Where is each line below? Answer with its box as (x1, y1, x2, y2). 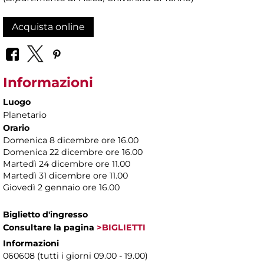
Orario (3, 122, 29, 133)
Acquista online (12, 21, 85, 33)
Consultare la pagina (3, 222, 94, 233)
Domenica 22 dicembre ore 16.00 (3, 146, 143, 157)
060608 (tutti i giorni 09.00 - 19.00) (3, 250, 148, 261)
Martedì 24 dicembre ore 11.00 (3, 158, 130, 169)
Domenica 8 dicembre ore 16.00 (3, 134, 138, 146)
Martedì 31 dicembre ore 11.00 (3, 170, 128, 181)
